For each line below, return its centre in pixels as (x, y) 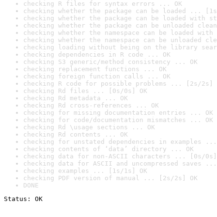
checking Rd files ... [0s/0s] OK (85, 91)
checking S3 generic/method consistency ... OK (110, 62)
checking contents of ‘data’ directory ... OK (108, 149)
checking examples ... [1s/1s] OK (85, 171)
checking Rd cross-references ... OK (91, 105)
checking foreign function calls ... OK (97, 76)
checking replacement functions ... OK (95, 69)
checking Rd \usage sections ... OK (89, 127)
